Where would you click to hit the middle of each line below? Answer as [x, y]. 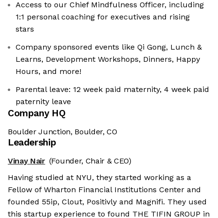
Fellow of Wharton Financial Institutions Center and [104, 190]
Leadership [32, 143]
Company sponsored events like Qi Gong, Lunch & [109, 47]
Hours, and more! [48, 72]
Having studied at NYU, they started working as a [100, 178]
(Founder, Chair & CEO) [90, 161]
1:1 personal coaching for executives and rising [103, 17]
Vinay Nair [27, 161]
